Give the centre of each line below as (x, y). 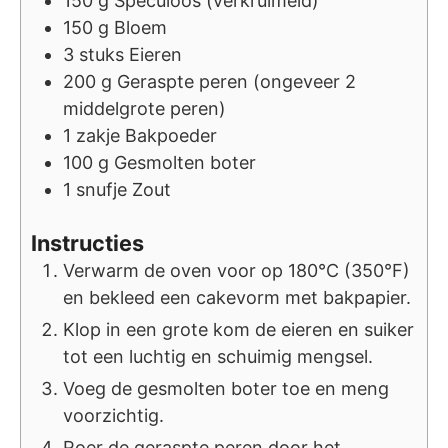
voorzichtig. (113, 416)
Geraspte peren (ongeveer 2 (236, 82)
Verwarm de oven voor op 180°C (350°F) (236, 271)
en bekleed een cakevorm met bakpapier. (237, 298)
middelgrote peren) (144, 109)
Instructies (87, 243)
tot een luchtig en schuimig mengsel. (218, 357)
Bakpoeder (171, 136)
